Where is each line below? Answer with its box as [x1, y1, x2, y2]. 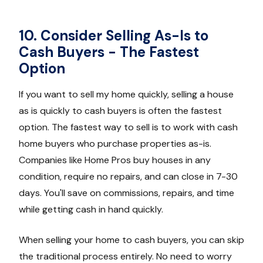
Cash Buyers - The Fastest [19, 43, 199, 62]
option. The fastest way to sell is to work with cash [19, 121, 238, 134]
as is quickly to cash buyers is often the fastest [19, 104, 222, 117]
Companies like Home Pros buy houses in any [19, 154, 211, 167]
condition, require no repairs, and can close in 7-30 [19, 170, 238, 183]
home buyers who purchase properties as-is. [19, 137, 211, 150]
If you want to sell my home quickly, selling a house [19, 88, 234, 101]
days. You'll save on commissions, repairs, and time [19, 187, 234, 200]
